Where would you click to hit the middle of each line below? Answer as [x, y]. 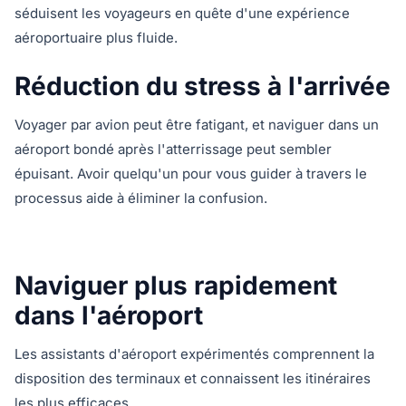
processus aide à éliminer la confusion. [141, 198]
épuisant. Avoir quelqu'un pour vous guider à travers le [191, 174]
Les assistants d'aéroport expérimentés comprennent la [194, 354]
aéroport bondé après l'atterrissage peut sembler [173, 149]
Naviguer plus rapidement [176, 285]
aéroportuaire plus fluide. [96, 38]
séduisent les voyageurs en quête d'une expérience [182, 13]
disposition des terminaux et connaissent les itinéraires [193, 378]
